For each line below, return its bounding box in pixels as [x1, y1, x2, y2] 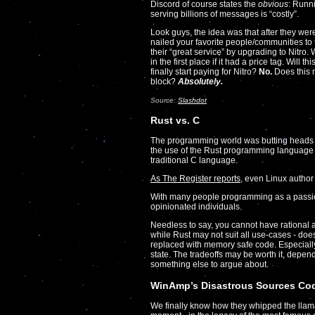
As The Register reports [150, 174, 240, 184]
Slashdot [178, 96, 207, 105]
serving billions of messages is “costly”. [150, 9, 299, 20]
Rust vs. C [150, 115, 200, 127]
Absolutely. [178, 77, 223, 87]
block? [150, 77, 178, 87]
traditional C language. [150, 155, 238, 166]
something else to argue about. [150, 259, 269, 270]
